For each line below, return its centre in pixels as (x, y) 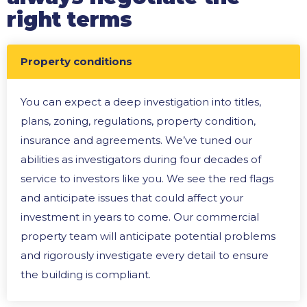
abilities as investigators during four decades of (141, 159)
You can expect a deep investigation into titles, (141, 102)
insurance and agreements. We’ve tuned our (136, 140)
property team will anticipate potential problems (148, 236)
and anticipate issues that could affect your (132, 198)
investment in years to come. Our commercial (140, 217)
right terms (70, 20)
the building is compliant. (86, 274)
